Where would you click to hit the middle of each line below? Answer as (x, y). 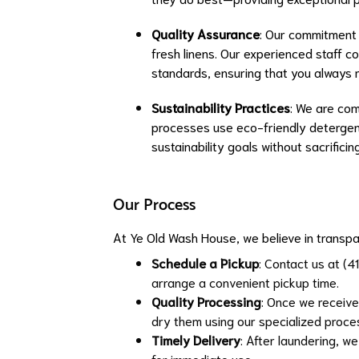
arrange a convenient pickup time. (245, 282)
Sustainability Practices (221, 107)
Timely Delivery (196, 339)
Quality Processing (206, 301)
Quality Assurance (206, 33)
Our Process (154, 206)
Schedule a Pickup (205, 262)
